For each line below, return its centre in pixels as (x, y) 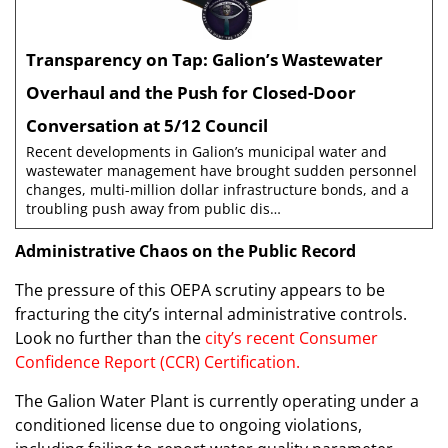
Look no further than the (110, 338)
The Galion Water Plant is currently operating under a (217, 401)
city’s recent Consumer (291, 338)
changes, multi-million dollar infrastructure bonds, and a (217, 190)
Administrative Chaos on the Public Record (185, 251)
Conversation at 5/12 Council (147, 126)
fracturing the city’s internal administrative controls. (211, 314)
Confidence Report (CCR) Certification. (157, 362)
